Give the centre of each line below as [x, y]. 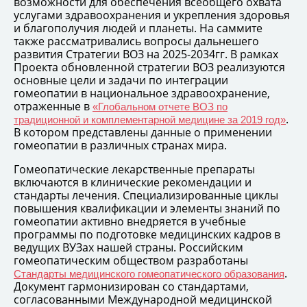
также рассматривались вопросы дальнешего [136, 41]
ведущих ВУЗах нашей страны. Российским [128, 247]
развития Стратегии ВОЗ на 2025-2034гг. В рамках [146, 54]
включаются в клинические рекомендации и [133, 182]
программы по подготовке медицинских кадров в [147, 234]
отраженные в [53, 106]
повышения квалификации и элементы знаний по [147, 208]
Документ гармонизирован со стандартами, [131, 286]
